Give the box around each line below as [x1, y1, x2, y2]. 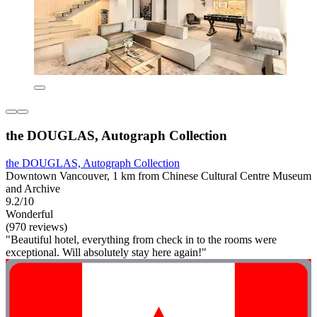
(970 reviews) [6, 220, 67, 233]
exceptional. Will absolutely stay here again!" [6, 246, 207, 258]
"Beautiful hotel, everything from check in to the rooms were [6, 233, 277, 246]
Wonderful [6, 207, 53, 220]
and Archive [6, 182, 60, 195]
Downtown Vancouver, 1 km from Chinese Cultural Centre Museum [6, 169, 311, 182]
